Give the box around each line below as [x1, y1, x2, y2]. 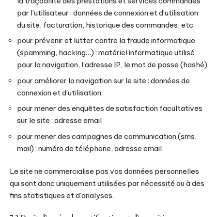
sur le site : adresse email [17, 116, 102, 125]
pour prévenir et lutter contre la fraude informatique [17, 36, 195, 45]
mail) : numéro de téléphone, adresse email [17, 143, 162, 153]
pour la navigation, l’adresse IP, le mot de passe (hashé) [17, 60, 207, 69]
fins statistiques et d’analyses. [10, 191, 114, 200]
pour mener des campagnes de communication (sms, [17, 131, 197, 141]
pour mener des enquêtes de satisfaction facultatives [17, 104, 202, 113]
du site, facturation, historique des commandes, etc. [17, 20, 195, 30]
